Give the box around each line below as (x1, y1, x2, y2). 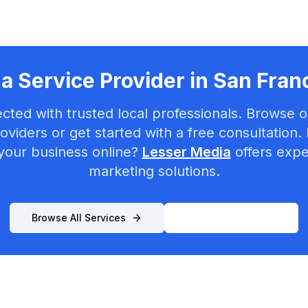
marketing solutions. (88, 163, 220, 179)
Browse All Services (32, 212, 126, 223)
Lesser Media (142, 144, 231, 160)
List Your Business (187, 212, 276, 223)
